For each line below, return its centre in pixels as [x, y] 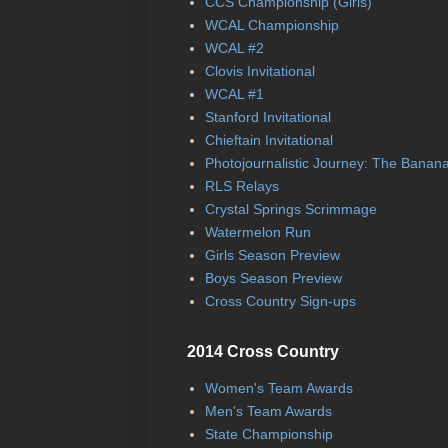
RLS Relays [241, 186]
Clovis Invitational [259, 71]
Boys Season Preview [273, 278]
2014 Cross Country [263, 351]
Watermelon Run [257, 232]
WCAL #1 [234, 94]
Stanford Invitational [267, 117]
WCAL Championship [271, 25]
